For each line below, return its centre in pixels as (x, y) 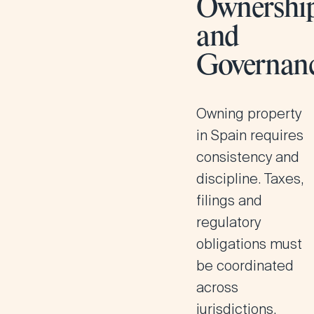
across (217, 287)
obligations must (249, 244)
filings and (229, 200)
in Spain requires (250, 135)
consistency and (248, 157)
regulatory (228, 222)
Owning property (249, 114)
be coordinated (245, 266)
